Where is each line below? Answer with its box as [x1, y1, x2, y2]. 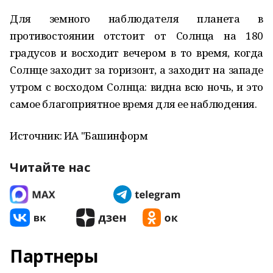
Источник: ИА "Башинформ [10, 129, 148, 143]
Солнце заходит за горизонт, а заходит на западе [10, 63, 263, 77]
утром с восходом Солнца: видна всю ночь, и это [10, 80, 263, 94]
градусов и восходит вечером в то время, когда [10, 46, 263, 60]
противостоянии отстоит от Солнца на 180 [10, 29, 263, 43]
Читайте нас [10, 159, 90, 175]
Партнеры [10, 244, 98, 268]
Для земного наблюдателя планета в [10, 12, 263, 26]
